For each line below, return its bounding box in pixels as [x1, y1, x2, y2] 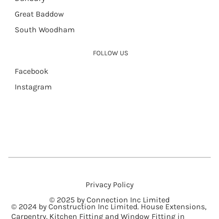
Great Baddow [14, 9, 64, 19]
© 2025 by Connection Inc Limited [49, 195, 170, 205]
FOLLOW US [92, 49, 128, 58]
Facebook [15, 66, 49, 76]
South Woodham [14, 25, 75, 35]
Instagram [15, 82, 52, 92]
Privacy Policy [86, 179, 133, 189]
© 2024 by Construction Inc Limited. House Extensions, [11, 202, 207, 212]
